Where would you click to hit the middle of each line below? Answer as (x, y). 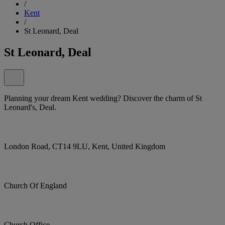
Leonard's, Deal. (30, 107)
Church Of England (35, 185)
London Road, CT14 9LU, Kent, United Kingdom (85, 146)
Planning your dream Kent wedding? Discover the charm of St (103, 98)
